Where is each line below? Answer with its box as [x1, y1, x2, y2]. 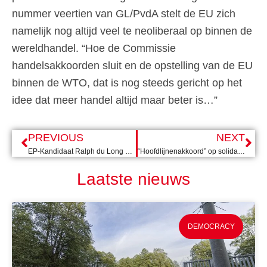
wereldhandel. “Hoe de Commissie [12, 42, 176, 55]
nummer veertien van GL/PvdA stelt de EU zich [12, 8, 235, 20]
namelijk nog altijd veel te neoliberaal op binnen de [12, 25, 252, 38]
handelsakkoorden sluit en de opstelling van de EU [12, 60, 253, 72]
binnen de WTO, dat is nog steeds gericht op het [12, 77, 242, 89]
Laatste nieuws [77, 169, 190, 188]
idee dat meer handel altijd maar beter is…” [12, 94, 218, 107]
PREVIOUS [28, 131, 83, 144]
